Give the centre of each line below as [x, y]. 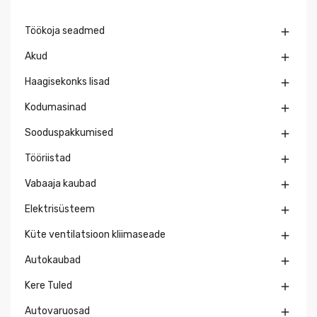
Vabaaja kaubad [60, 184]
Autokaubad [53, 260]
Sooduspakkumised [69, 133]
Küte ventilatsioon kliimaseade [95, 235]
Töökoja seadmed [65, 31]
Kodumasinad [56, 108]
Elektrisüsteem [60, 209]
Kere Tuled [48, 286]
